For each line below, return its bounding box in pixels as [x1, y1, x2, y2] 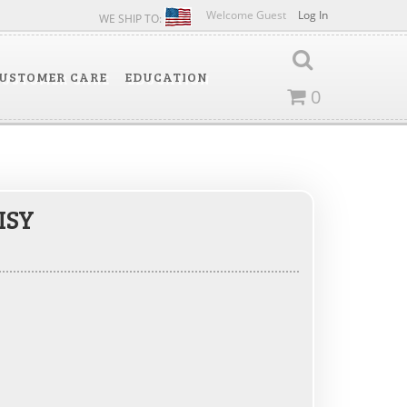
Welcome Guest [206, 7, 289, 23]
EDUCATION [124, 68, 208, 85]
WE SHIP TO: [99, 11, 164, 26]
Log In [298, 7, 328, 23]
